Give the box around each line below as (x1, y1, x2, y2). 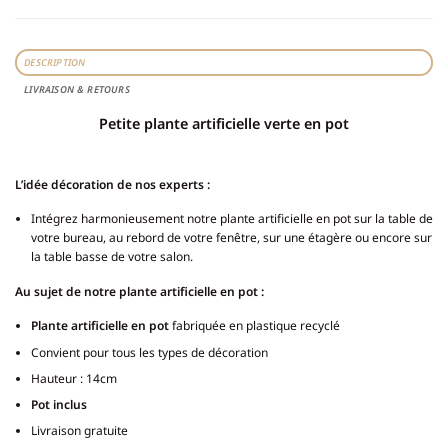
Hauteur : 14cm (30, 369, 117, 387)
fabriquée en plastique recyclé (171, 317, 340, 335)
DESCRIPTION (24, 55, 86, 69)
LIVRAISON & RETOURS (24, 82, 130, 96)
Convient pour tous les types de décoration (30, 343, 268, 361)
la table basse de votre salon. (30, 248, 193, 266)
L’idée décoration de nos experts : (15, 175, 210, 193)
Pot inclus (30, 395, 87, 413)
